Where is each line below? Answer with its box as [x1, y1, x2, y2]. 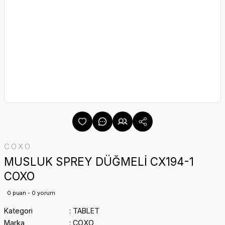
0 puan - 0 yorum [7, 189, 55, 196]
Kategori [4, 206, 33, 215]
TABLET [72, 206, 99, 215]
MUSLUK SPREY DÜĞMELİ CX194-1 [4, 155, 194, 168]
